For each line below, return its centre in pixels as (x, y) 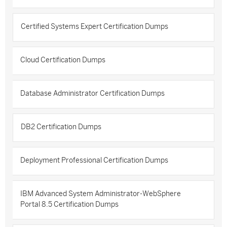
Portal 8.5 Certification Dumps (69, 204)
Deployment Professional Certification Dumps (94, 160)
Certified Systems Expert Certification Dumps (94, 27)
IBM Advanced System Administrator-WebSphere (101, 194)
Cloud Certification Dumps (63, 60)
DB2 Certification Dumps (61, 127)
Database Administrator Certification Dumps (92, 93)
